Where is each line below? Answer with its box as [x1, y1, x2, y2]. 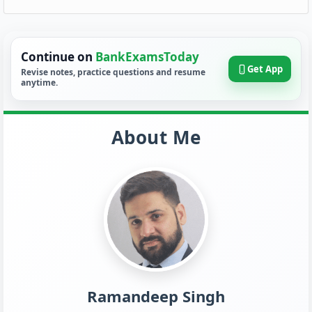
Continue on [21, 49, 95, 65]
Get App [247, 63, 283, 75]
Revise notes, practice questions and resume [21, 66, 205, 78]
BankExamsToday [95, 49, 199, 65]
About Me [111, 125, 201, 150]
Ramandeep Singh [87, 286, 225, 306]
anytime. [21, 77, 58, 88]
